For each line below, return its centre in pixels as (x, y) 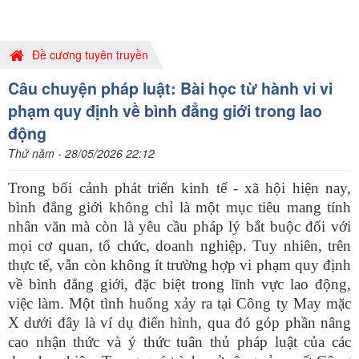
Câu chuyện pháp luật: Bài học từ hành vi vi (170, 88)
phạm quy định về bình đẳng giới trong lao (165, 111)
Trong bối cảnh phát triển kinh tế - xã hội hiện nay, (179, 188)
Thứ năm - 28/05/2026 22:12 (81, 153)
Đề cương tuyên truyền (90, 54)
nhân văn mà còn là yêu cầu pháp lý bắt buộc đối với (179, 226)
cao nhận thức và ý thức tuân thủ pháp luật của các (179, 342)
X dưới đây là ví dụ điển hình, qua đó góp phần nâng (179, 323)
